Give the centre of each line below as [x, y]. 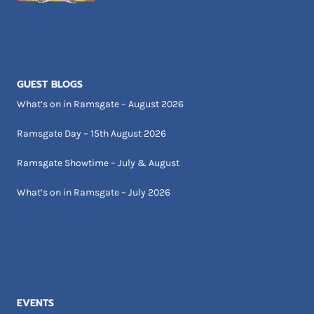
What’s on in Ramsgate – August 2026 [100, 104]
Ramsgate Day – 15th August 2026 [91, 133]
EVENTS [35, 303]
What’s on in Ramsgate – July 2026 [94, 192]
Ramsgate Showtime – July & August [98, 163]
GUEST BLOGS [50, 84]
